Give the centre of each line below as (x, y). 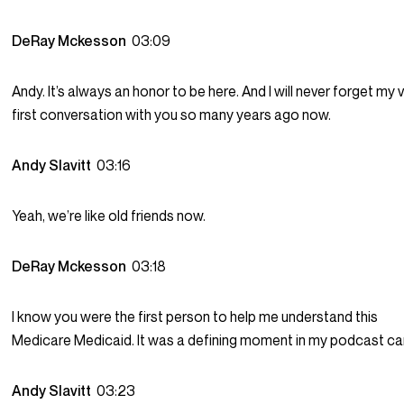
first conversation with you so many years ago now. (172, 115)
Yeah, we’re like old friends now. (109, 216)
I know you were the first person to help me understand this (195, 317)
